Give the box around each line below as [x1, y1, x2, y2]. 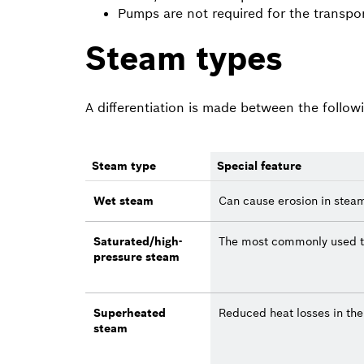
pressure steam [93, 249, 180, 264]
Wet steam [93, 193, 154, 208]
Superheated [93, 305, 166, 320]
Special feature [217, 158, 301, 173]
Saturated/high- [93, 233, 182, 249]
